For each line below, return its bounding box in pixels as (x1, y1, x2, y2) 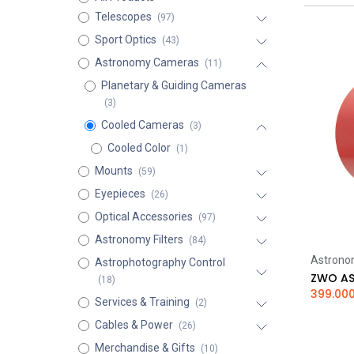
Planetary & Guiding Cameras (100, 79, 247, 92)
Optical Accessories (94, 210, 193, 223)
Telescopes (94, 10, 152, 23)
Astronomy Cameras (94, 56, 199, 69)
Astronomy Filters (94, 233, 183, 246)
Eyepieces (94, 187, 145, 200)
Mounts (94, 164, 133, 177)
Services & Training (94, 296, 190, 308)
